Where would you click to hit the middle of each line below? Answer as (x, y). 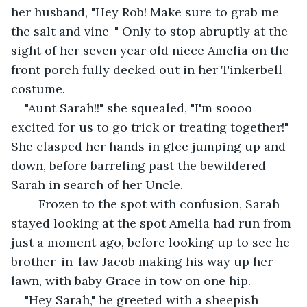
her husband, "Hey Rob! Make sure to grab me (147, 12)
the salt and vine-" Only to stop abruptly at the (151, 31)
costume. (38, 88)
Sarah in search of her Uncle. (99, 184)
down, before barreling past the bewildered (140, 165)
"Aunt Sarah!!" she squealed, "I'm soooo (140, 108)
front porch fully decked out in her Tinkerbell (148, 69)
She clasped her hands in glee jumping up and (150, 146)
